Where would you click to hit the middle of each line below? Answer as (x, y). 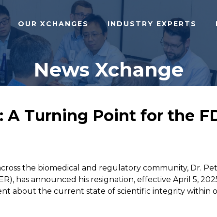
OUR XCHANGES (53, 24)
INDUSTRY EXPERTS (152, 24)
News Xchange (108, 69)
